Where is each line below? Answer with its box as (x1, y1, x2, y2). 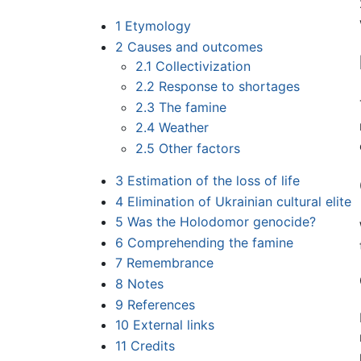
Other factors (159, 140, 241, 157)
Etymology (124, 18, 191, 35)
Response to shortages (159, 78, 301, 95)
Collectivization (156, 57, 251, 74)
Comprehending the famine (127, 234, 293, 251)
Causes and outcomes (127, 38, 263, 55)
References (127, 296, 195, 313)
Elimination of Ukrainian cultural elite (127, 193, 351, 210)
